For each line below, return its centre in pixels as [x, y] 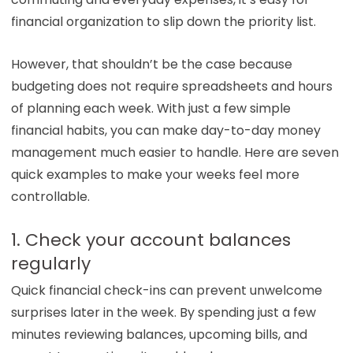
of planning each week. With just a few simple [150, 108]
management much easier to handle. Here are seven [175, 152]
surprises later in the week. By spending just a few [163, 312]
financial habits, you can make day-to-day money [165, 130]
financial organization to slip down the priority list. [163, 21]
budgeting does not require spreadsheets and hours [171, 86]
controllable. [50, 196]
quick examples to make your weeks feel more [155, 174]
